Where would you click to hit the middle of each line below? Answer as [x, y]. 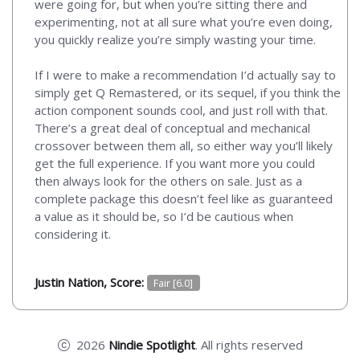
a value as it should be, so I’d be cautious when [164, 217]
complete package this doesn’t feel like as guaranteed [184, 199]
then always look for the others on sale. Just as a [168, 181]
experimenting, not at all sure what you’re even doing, [184, 22]
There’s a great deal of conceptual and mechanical [172, 128]
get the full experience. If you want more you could [175, 164]
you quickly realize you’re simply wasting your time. [175, 40]
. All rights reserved [249, 345]
